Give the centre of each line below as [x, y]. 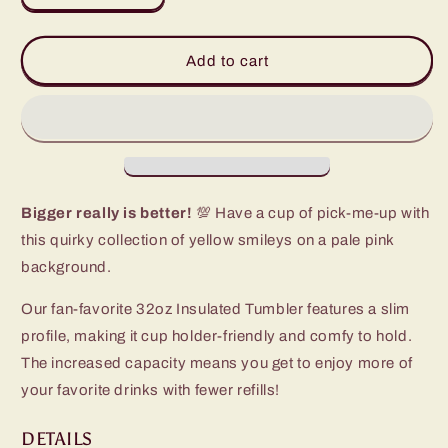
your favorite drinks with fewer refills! [151, 390]
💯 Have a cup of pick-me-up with [311, 213]
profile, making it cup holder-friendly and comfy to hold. [217, 336]
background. [66, 267]
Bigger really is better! [107, 213]
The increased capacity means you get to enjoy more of [217, 363]
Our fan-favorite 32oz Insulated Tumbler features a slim [216, 309]
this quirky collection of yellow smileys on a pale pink [208, 240]
